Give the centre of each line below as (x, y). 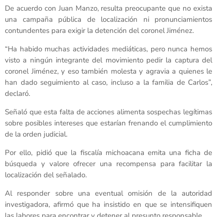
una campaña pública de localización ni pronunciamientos (108, 20)
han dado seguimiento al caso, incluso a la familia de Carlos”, (108, 83)
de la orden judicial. (36, 134)
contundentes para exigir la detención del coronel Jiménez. (99, 31)
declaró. (17, 94)
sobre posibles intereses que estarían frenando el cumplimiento (108, 123)
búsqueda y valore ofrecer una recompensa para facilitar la (108, 164)
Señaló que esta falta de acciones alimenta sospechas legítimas (108, 112)
